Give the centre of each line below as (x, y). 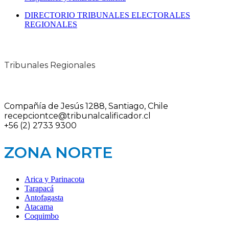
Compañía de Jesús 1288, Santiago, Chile (86, 106)
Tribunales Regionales (50, 65)
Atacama (39, 207)
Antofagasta (44, 197)
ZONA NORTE (59, 152)
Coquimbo (42, 216)
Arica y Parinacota (54, 179)
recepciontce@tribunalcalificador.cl (77, 116)
